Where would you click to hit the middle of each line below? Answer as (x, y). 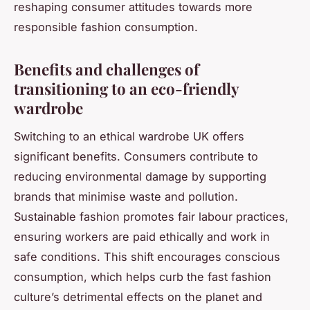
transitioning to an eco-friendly (126, 89)
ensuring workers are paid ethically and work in (142, 236)
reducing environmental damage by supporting (140, 176)
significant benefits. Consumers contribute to (136, 156)
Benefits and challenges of (107, 70)
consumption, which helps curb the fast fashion (143, 276)
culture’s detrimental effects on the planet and (138, 297)
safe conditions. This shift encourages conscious (147, 256)
